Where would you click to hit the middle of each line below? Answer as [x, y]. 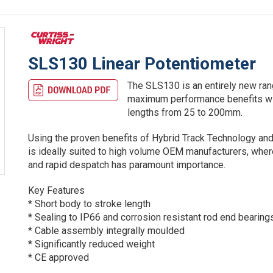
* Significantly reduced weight [92, 244]
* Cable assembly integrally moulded [107, 230]
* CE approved [59, 257]
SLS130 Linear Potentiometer [142, 63]
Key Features [57, 190]
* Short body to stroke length [90, 204]
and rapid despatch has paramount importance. [127, 165]
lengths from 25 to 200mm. [185, 112]
